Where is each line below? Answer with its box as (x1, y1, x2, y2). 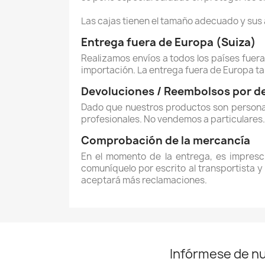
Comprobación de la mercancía (81, 133, 250, 148)
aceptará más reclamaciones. (81, 174, 207, 186)
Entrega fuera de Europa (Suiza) (81, 35, 256, 50)
